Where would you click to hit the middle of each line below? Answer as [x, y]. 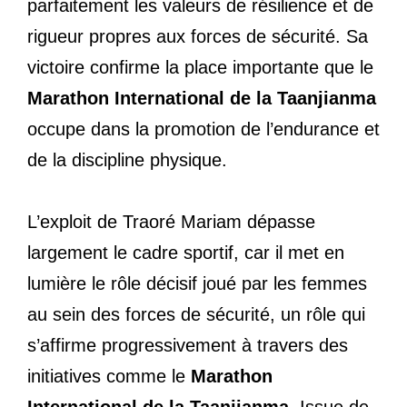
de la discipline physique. [127, 159]
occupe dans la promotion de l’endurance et [203, 129]
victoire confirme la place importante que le [200, 67]
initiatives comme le [109, 376]
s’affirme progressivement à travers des [188, 345]
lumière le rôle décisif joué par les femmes [197, 283]
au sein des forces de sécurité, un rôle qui [196, 314]
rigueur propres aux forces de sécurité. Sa [198, 36]
